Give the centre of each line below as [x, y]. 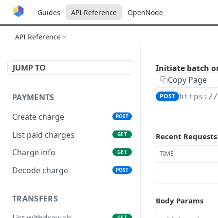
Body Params [180, 200]
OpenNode [145, 12]
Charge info [34, 153]
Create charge [38, 117]
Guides [49, 12]
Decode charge [40, 171]
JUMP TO [29, 68]
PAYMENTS [33, 97]
